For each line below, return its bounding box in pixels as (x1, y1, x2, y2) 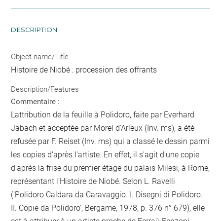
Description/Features (11, 85, 79, 94)
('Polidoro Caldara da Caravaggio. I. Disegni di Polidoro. (11, 190, 203, 199)
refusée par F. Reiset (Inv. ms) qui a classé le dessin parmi (11, 137, 210, 146)
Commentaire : (11, 97, 60, 106)
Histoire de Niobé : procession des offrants (11, 65, 157, 74)
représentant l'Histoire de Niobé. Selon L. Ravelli (11, 177, 176, 186)
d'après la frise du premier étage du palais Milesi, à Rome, (11, 163, 210, 173)
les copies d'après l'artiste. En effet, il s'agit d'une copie (11, 150, 200, 159)
